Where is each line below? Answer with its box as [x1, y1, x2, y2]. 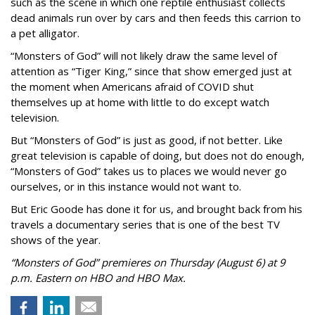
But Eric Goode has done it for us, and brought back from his [11, 202, 302, 216]
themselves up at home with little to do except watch [11, 95, 269, 109]
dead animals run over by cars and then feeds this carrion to [11, 11, 301, 25]
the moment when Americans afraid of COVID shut [11, 79, 254, 94]
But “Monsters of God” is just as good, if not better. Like [11, 133, 283, 147]
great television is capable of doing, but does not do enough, [11, 148, 304, 162]
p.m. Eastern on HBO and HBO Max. [11, 271, 186, 285]
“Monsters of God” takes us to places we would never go [11, 164, 287, 178]
